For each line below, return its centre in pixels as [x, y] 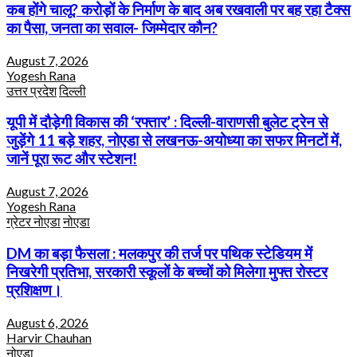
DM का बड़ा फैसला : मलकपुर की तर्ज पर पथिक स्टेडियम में [159, 253]
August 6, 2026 [47, 322]
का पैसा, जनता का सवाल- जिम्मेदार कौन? [112, 27]
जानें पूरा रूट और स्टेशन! [72, 159]
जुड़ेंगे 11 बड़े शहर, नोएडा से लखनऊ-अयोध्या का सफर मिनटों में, [174, 141]
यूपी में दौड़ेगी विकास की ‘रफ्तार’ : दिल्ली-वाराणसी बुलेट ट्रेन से [167, 122]
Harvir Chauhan [49, 337]
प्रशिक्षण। [34, 290]
